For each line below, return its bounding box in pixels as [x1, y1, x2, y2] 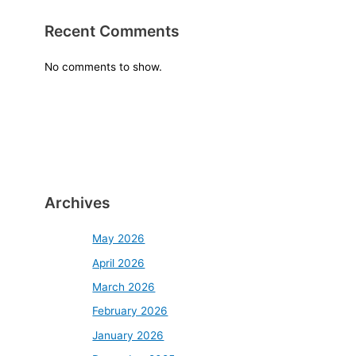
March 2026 [92, 280, 156, 293]
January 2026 [92, 328, 164, 342]
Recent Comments [44, 21, 180, 41]
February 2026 [92, 304, 168, 318]
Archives [44, 193, 111, 213]
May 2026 [92, 232, 145, 246]
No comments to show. [44, 60, 163, 74]
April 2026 [92, 256, 145, 269]
